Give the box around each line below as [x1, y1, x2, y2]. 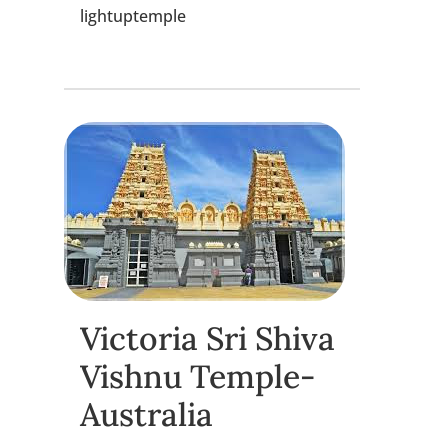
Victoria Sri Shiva [80, 317, 335, 359]
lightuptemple [80, 4, 186, 27]
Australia [80, 393, 213, 435]
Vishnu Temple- [80, 355, 315, 397]
